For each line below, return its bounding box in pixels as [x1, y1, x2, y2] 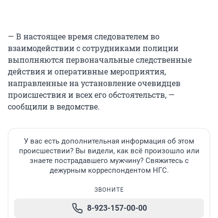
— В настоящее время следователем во [8, 31, 160, 42]
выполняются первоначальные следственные [8, 54, 192, 65]
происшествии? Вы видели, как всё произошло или [18, 146, 200, 156]
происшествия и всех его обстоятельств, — [8, 90, 175, 100]
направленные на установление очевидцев [8, 78, 181, 89]
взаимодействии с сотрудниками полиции [8, 43, 179, 54]
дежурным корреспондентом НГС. [49, 166, 169, 175]
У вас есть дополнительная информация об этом [24, 137, 194, 146]
